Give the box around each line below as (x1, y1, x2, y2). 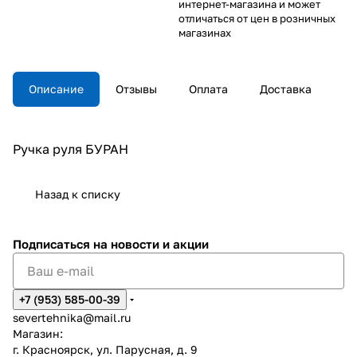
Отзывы (116, 81, 157, 96)
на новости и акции (93, 237, 209, 251)
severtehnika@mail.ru (13, 311, 131, 324)
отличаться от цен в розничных (178, 11, 335, 25)
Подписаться (13, 237, 93, 251)
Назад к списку (35, 186, 120, 201)
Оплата (189, 81, 228, 96)
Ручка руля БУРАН (13, 140, 128, 157)
